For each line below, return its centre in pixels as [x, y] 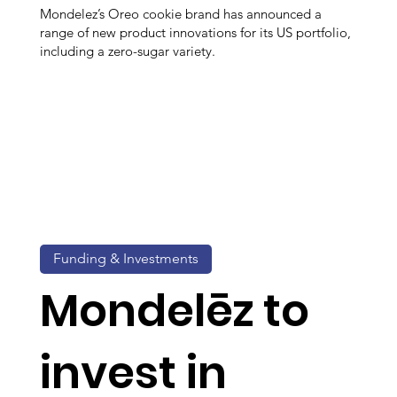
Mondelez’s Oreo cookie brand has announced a [181, 13]
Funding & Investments [126, 259]
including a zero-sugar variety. [128, 51]
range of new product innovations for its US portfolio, [195, 32]
